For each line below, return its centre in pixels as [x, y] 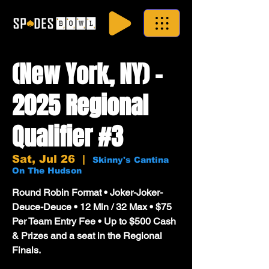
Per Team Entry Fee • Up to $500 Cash [94, 221]
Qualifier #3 [68, 137]
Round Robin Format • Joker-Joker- [87, 192]
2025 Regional [80, 105]
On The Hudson [47, 171]
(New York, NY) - [87, 74]
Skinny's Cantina [131, 160]
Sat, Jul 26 [44, 159]
